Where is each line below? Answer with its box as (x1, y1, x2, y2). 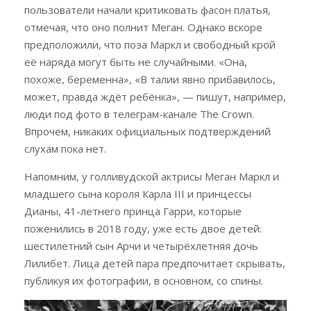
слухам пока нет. (24, 141, 106, 155)
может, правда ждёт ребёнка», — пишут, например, (24, 89, 286, 103)
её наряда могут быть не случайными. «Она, (24, 54, 247, 69)
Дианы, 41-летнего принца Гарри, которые (24, 203, 242, 218)
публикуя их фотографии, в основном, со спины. (24, 273, 263, 287)
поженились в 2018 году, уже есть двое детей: (24, 221, 262, 235)
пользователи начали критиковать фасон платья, (24, 2, 271, 17)
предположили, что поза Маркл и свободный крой (24, 37, 276, 51)
